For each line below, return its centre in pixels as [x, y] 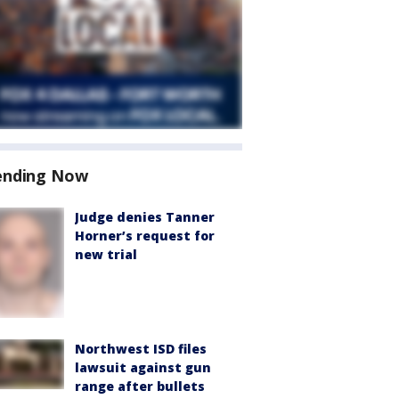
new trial [106, 254]
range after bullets [140, 386]
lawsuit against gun [143, 367]
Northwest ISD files [141, 348]
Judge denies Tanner [145, 217]
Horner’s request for [145, 236]
